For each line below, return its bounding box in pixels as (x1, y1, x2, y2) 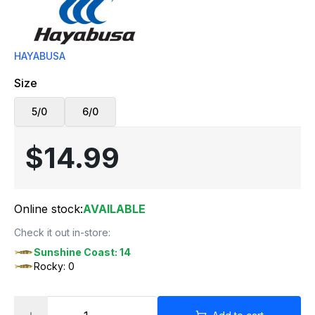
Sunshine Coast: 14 (34, 246, 131, 258)
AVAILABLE (83, 202, 146, 216)
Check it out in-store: (14, 226, 110, 238)
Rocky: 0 (34, 260, 75, 272)
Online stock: (14, 202, 83, 216)
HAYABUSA (14, 50, 65, 62)
